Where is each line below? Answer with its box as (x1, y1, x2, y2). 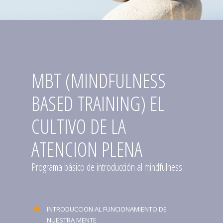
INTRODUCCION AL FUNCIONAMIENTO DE (46, 204, 167, 214)
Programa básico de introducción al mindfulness (31, 160, 182, 174)
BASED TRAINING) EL (31, 89, 164, 117)
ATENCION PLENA (31, 135, 142, 163)
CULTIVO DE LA (31, 112, 126, 140)
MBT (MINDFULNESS (31, 66, 166, 94)
